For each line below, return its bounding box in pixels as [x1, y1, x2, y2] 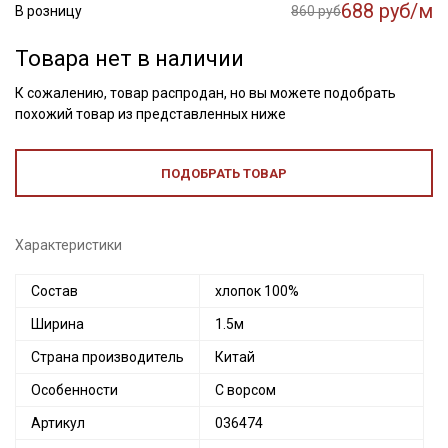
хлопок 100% [215, 283, 299, 299]
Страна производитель [31, 349, 184, 365]
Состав [31, 283, 78, 299]
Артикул [31, 415, 85, 431]
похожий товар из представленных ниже [15, 106, 286, 122]
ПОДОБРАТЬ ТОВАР [161, 166, 287, 181]
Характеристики [15, 237, 122, 253]
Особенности [31, 382, 118, 398]
